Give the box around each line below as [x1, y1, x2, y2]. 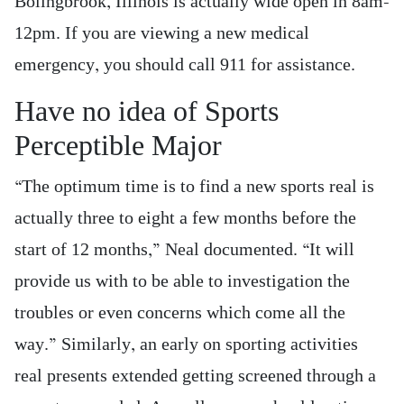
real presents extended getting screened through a [14, 365, 376, 387]
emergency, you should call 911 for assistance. [14, 54, 355, 76]
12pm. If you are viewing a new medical [14, 23, 309, 44]
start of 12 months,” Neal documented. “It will [14, 239, 354, 261]
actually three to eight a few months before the [14, 207, 356, 229]
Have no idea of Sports [14, 95, 279, 129]
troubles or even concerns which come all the [14, 302, 345, 324]
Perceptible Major [14, 129, 222, 163]
